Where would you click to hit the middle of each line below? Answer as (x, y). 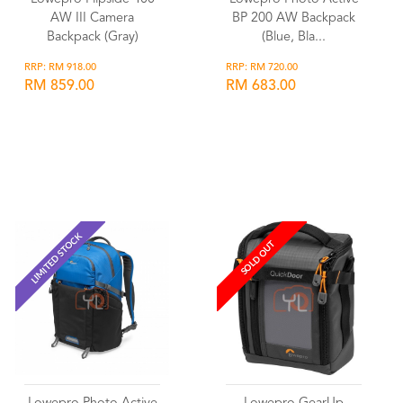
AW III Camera (92, 18)
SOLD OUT (259, 259)
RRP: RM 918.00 (60, 68)
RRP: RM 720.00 (262, 68)
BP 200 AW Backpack (294, 18)
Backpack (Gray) (92, 37)
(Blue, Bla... (294, 37)
